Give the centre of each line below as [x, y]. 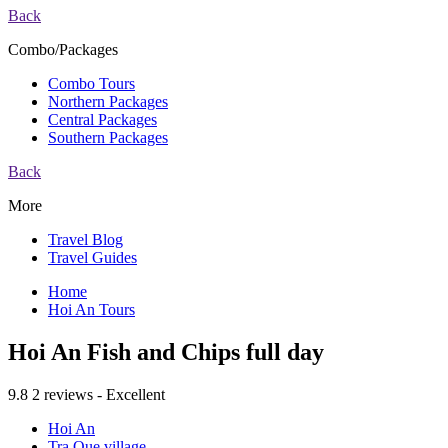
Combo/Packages [63, 49]
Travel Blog [85, 239]
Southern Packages [108, 137]
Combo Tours [91, 83]
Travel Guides [92, 257]
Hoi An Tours [91, 309]
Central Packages [102, 119]
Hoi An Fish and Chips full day [166, 351]
